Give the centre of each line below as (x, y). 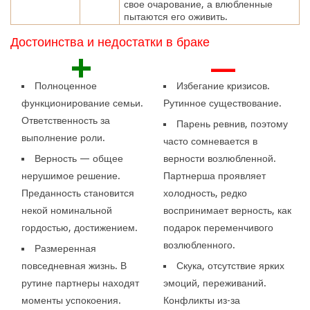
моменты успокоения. (72, 300)
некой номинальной (67, 210)
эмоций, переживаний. (215, 283)
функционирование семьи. (83, 103)
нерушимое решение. (71, 175)
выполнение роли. (64, 137)
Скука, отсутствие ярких (230, 265)
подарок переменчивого (218, 227)
